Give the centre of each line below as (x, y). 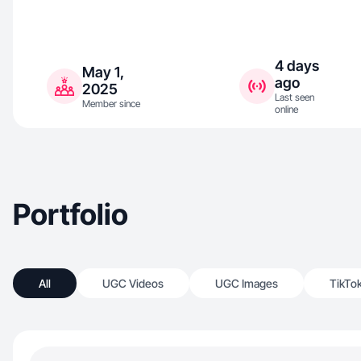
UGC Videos (133, 283)
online (286, 109)
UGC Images (247, 283)
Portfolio (71, 214)
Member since (111, 103)
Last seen (294, 97)
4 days (297, 66)
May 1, (103, 72)
